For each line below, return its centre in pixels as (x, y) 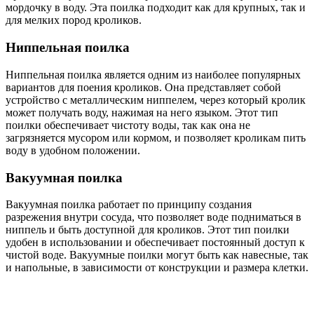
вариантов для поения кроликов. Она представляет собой (143, 87)
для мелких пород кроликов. (74, 20)
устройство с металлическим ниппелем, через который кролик (156, 100)
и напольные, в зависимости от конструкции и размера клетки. (157, 268)
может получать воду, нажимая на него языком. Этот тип (142, 112)
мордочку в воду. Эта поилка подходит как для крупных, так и (156, 8)
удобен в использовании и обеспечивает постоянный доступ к (155, 243)
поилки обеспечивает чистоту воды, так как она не (128, 125)
